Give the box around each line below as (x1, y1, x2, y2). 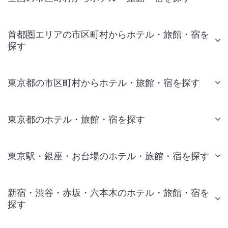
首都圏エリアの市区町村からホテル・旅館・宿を (8, 28, 209, 40)
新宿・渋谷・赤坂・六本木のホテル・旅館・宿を (8, 187, 209, 198)
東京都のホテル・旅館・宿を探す (8, 113, 145, 125)
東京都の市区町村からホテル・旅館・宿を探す (8, 77, 200, 88)
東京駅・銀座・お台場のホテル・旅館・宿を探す (8, 150, 209, 161)
